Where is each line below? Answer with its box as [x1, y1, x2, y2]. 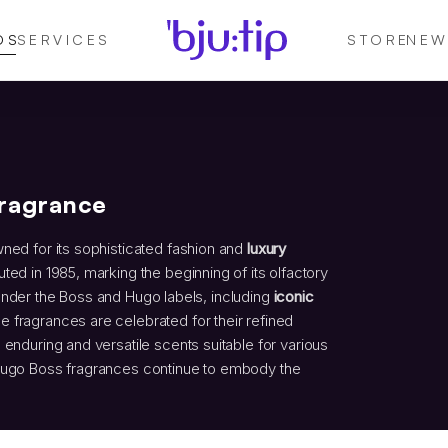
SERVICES [16, 31, 111, 48]
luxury [243, 239, 287, 258]
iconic [273, 287, 314, 306]
